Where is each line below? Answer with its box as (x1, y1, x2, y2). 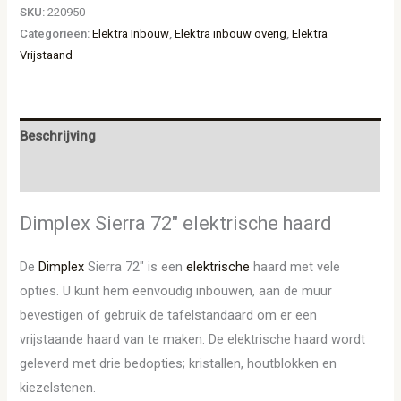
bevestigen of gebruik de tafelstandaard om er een (20, 307, 318, 324)
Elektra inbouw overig (175, 26, 287, 40)
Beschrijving (20, 128, 97, 145)
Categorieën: (20, 26, 93, 40)
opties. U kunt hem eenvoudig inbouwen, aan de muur (20, 283, 333, 300)
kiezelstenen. (20, 380, 100, 397)
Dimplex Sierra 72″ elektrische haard (20, 211, 333, 235)
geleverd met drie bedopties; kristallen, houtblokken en (20, 355, 337, 372)
